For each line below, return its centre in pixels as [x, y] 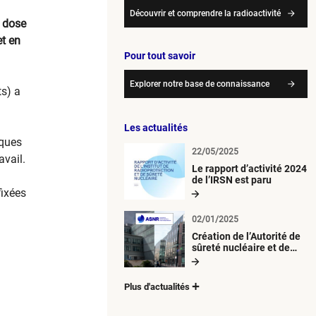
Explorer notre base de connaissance [200, 84]
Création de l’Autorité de [246, 236]
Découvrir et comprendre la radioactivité [205, 13]
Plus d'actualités [157, 286]
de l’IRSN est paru [232, 180]
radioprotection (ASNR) [244, 259]
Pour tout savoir [160, 55]
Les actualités [156, 127]
